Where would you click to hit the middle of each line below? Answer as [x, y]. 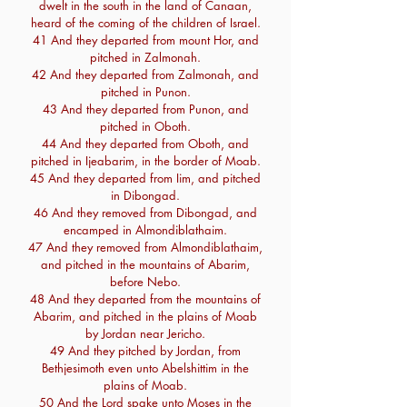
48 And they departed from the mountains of [145, 299]
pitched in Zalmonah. [145, 57]
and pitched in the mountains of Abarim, [145, 264]
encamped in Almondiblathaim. [145, 230]
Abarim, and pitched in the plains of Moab [145, 316]
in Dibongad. [145, 195]
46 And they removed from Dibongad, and [145, 213]
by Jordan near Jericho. [145, 333]
